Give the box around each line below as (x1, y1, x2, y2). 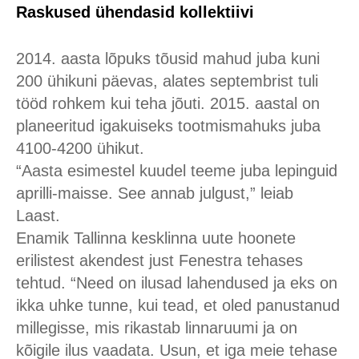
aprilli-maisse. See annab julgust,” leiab (16, 184, 293, 202)
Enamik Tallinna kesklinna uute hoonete (16, 229, 296, 247)
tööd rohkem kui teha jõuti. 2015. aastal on (16, 95, 320, 112)
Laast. (16, 207, 60, 224)
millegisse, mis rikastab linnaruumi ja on (16, 319, 297, 337)
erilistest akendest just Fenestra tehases (16, 252, 303, 269)
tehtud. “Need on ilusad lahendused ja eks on (16, 274, 337, 292)
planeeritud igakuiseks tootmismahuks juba (16, 117, 321, 135)
